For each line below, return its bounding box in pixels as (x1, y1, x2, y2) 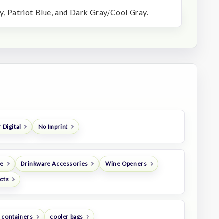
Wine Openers (105, 160, 147, 168)
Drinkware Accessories (21, 160, 88, 168)
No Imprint (38, 123, 68, 131)
